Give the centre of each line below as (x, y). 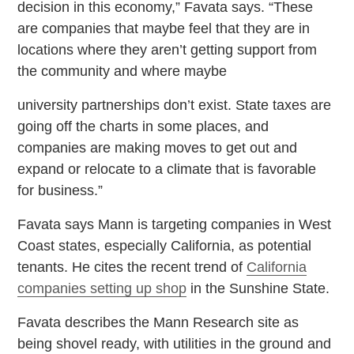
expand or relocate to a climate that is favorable (167, 169)
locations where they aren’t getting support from (168, 49)
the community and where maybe (122, 71)
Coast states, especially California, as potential (165, 245)
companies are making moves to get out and (158, 147)
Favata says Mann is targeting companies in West (175, 224)
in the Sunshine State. (258, 288)
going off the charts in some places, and (143, 126)
